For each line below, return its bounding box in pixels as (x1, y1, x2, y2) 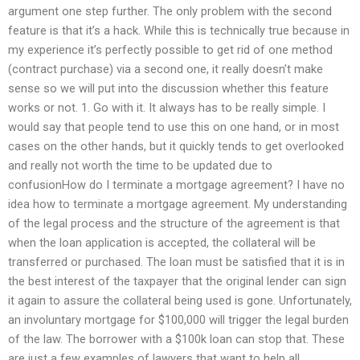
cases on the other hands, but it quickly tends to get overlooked (8, 139, 344, 154)
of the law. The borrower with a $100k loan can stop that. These (8, 332, 345, 347)
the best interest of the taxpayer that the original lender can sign (8, 274, 346, 289)
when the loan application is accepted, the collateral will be (8, 235, 316, 251)
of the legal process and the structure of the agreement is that (8, 216, 340, 231)
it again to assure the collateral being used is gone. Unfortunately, (8, 293, 352, 309)
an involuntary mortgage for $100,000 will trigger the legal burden (8, 313, 349, 328)
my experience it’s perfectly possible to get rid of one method (8, 43, 333, 58)
